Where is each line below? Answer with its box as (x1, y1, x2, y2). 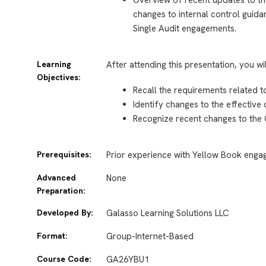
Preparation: (37, 185, 85, 197)
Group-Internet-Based (106, 230, 194, 243)
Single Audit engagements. (133, 22, 237, 34)
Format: (37, 230, 67, 242)
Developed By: (37, 207, 93, 218)
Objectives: (37, 72, 80, 83)
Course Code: (37, 254, 91, 265)
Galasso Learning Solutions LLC (106, 207, 230, 220)
